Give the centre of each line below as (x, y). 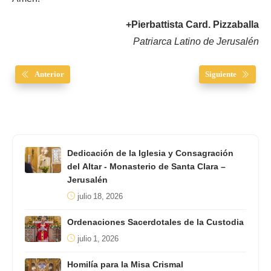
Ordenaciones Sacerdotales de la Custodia (155, 222)
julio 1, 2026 (98, 239)
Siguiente (221, 74)
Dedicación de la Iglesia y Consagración (150, 153)
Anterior (49, 74)
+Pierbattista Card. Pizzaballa (192, 24)
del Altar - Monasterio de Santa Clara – (146, 166)
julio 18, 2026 (100, 196)
